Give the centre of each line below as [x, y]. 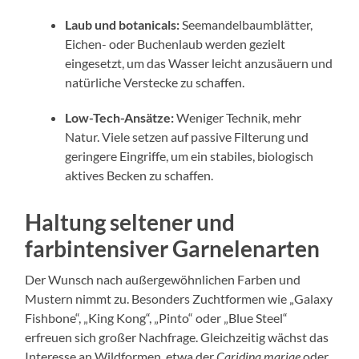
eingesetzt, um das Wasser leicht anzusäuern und [199, 63]
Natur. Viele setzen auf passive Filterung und [187, 136]
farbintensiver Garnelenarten [173, 248]
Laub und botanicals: [123, 24]
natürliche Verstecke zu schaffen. [155, 82]
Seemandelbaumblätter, [246, 24]
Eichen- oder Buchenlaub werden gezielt [175, 43]
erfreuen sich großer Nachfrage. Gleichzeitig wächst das [177, 337]
